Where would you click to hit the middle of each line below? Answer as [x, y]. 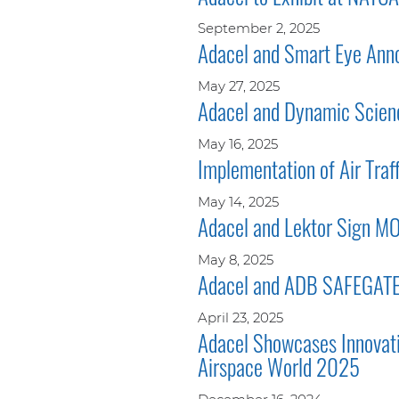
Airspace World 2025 [279, 366]
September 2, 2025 [259, 28]
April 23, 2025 [240, 317]
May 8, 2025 [236, 259]
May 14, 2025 [238, 201]
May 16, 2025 [238, 143]
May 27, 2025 [239, 85]
